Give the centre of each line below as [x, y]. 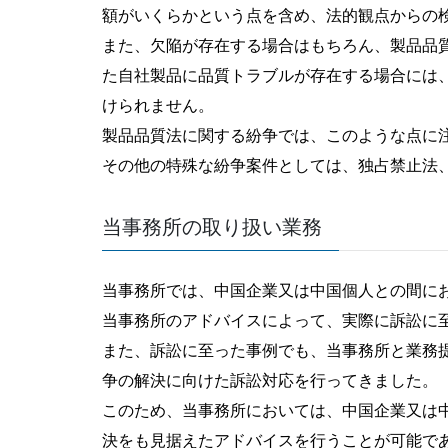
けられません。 [158, 104]
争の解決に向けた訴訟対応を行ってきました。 [270, 379]
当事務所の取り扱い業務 [212, 226]
